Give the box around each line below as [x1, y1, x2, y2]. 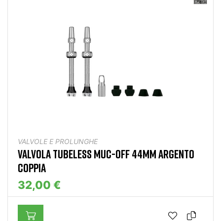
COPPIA [18, 160, 46, 175]
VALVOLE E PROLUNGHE [18, 137, 98, 146]
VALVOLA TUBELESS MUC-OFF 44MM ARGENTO [18, 147, 194, 161]
